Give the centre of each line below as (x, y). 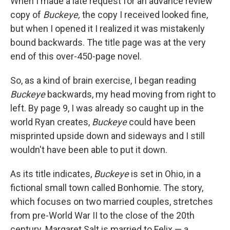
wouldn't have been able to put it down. (89, 150)
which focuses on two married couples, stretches (112, 202)
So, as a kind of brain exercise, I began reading (103, 80)
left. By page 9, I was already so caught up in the (107, 108)
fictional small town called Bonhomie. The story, (107, 188)
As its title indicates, (52, 174)
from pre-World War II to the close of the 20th (102, 215)
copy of (27, 15)
